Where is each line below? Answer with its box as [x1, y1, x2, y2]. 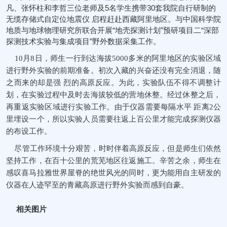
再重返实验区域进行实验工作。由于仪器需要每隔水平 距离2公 [6, 103, 221, 111]
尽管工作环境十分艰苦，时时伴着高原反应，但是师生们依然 [6, 144, 221, 153]
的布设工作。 [6, 127, 52, 135]
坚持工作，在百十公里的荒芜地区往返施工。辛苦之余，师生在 [6, 157, 221, 165]
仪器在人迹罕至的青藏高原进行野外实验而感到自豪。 [6, 181, 188, 189]
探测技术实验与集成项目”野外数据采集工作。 [6, 37, 161, 46]
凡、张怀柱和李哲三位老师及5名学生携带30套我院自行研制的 [6, 4, 216, 12]
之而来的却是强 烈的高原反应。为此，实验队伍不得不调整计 [6, 79, 221, 87]
